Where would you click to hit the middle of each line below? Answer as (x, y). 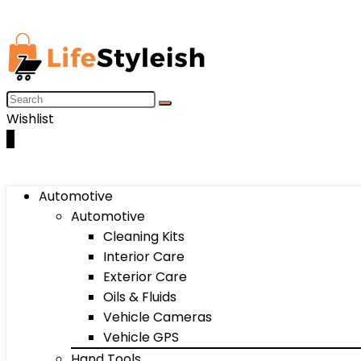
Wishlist (30, 119)
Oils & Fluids (140, 297)
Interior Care (144, 257)
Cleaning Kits (144, 237)
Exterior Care (145, 277)
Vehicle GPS (141, 337)
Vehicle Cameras (158, 317)
